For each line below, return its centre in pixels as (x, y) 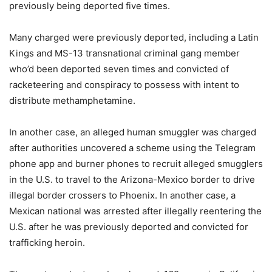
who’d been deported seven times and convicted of (119, 69)
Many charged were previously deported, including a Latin (134, 37)
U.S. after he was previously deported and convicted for (129, 226)
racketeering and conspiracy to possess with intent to (124, 84)
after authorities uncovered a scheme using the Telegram (132, 148)
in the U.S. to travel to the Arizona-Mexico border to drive (132, 179)
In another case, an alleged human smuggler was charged (133, 132)
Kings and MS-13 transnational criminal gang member (124, 53)
